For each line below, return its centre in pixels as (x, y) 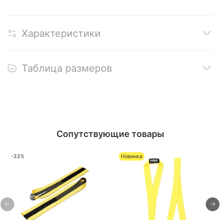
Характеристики (61, 33)
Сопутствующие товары (110, 134)
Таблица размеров (67, 68)
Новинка (131, 156)
